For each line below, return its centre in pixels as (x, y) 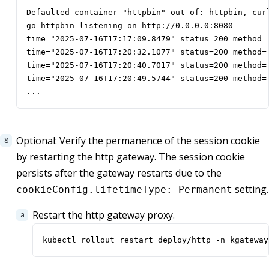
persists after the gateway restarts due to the (119, 173)
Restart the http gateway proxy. (104, 215)
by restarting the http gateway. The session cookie (131, 157)
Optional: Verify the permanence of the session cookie (138, 141)
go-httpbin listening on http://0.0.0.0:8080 (130, 26)
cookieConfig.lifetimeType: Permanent (124, 190)
